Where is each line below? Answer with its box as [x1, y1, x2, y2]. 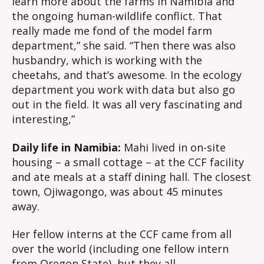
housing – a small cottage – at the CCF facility [12, 154, 244, 169]
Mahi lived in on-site [121, 140, 226, 154]
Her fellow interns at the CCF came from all [12, 227, 232, 242]
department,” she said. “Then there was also [12, 38, 236, 53]
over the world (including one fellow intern [12, 242, 229, 256]
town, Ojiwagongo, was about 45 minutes [12, 184, 223, 199]
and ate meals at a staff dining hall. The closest [12, 169, 251, 184]
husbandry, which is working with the [12, 53, 202, 68]
